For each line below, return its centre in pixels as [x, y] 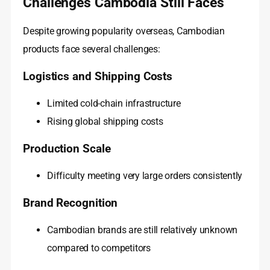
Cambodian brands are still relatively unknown [143, 230]
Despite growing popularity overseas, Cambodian [124, 31]
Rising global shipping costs [105, 122]
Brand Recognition [71, 203]
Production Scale [67, 149]
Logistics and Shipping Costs [98, 77]
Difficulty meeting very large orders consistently [145, 176]
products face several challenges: [92, 49]
